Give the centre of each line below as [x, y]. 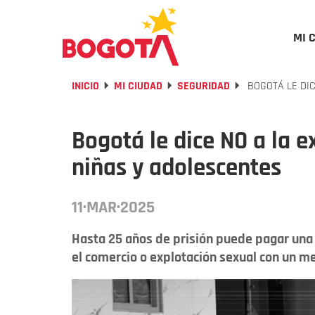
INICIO [85, 86]
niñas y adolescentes [176, 168]
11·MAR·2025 [113, 207]
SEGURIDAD [204, 86]
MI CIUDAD [138, 86]
